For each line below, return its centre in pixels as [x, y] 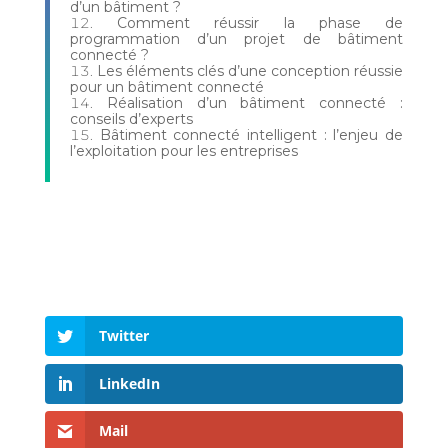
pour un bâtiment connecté [166, 87]
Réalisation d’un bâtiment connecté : [255, 103]
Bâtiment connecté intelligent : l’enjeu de [251, 135]
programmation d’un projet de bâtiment [236, 39]
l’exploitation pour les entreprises [183, 151]
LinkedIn [129, 383]
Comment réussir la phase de [260, 23]
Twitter [123, 336]
